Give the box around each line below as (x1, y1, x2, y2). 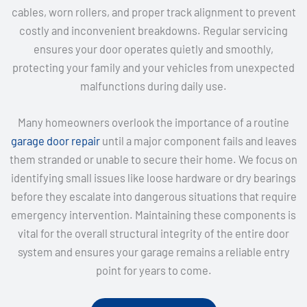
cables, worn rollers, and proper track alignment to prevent (11, 5, 296, 19)
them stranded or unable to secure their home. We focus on (10, 153, 297, 167)
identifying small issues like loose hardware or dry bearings (11, 171, 296, 185)
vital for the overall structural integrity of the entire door (18, 227, 289, 241)
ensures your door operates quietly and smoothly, (34, 42, 273, 56)
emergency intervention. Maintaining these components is (11, 208, 296, 222)
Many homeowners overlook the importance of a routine (18, 116, 289, 130)
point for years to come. (95, 264, 212, 278)
